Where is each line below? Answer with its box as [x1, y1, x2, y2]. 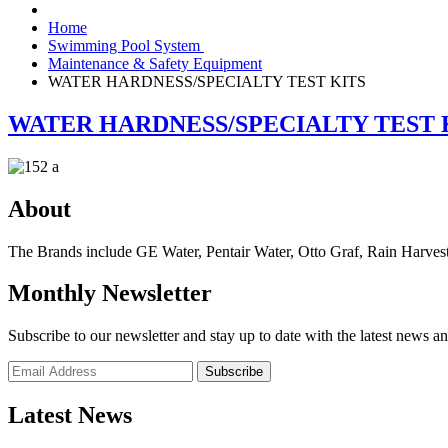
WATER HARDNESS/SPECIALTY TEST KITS [48, 72, 366, 90]
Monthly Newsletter [8, 280, 212, 307]
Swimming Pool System [48, 36, 204, 54]
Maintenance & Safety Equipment [48, 54, 262, 72]
